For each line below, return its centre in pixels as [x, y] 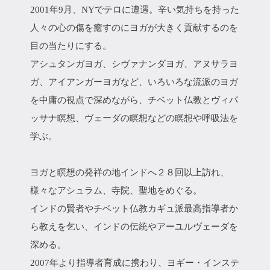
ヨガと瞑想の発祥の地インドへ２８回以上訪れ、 [130, 172]
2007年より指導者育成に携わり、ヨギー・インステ [135, 263]
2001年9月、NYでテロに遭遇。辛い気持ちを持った [135, 10]
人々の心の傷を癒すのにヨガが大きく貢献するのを [134, 28]
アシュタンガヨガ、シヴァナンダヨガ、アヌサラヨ [134, 64]
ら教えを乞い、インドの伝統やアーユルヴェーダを [134, 227]
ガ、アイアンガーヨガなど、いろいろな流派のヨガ [134, 82]
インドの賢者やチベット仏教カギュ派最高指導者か [134, 209]
